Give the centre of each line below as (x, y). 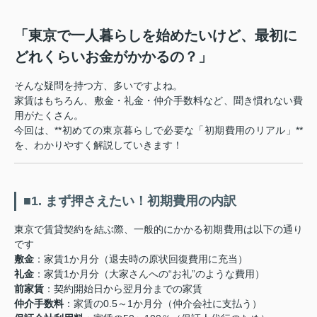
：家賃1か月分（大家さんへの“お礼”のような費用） (149, 274)
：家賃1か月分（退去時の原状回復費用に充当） (141, 259)
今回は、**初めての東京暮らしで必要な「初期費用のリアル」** (158, 131)
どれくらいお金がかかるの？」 (113, 57)
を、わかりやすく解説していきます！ (98, 145)
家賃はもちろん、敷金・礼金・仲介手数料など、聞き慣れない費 (158, 101)
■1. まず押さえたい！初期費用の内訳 (130, 201)
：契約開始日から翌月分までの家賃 (123, 289)
